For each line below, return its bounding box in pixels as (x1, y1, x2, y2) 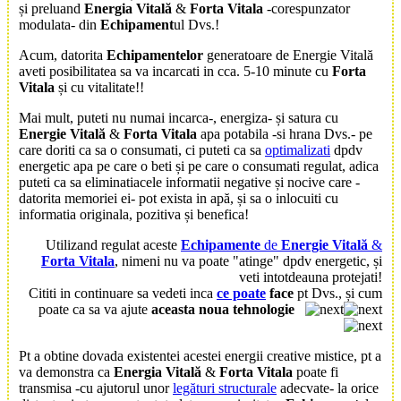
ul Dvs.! (174, 17, 219, 33)
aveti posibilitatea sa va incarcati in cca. (19, 64, 243, 80)
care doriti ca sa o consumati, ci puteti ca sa (19, 142, 265, 158)
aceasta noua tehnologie (151, 302, 305, 318)
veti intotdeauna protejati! (239, 269, 382, 286)
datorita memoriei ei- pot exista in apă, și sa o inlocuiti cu (19, 191, 338, 207)
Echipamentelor (107, 47, 203, 64)
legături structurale (173, 380, 277, 397)
